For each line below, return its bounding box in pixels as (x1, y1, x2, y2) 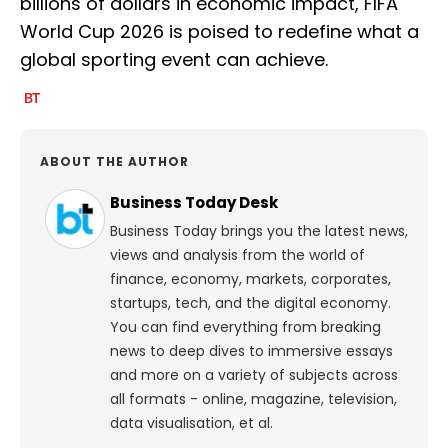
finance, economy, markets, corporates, (110, 269, 391, 290)
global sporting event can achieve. (20, 47, 328, 73)
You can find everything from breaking (110, 317, 381, 338)
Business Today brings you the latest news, (110, 221, 408, 242)
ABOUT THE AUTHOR (40, 153, 189, 171)
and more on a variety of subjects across (110, 365, 398, 386)
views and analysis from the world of (110, 245, 365, 266)
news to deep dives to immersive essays (110, 341, 393, 362)
